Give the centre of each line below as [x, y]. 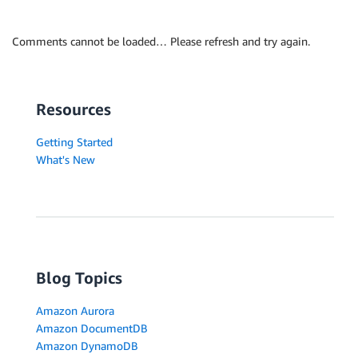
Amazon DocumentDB [92, 328]
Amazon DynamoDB [87, 346]
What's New [66, 160]
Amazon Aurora [75, 311]
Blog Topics [79, 278]
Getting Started [74, 142]
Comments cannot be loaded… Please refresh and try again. [161, 42]
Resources [74, 109]
